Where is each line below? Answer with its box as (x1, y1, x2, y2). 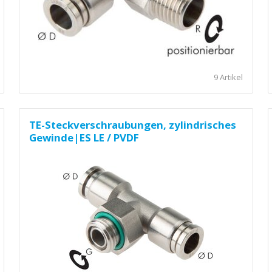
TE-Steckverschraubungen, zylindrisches (29, 118, 236, 132)
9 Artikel (214, 72, 243, 83)
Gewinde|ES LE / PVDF (29, 131, 139, 145)
